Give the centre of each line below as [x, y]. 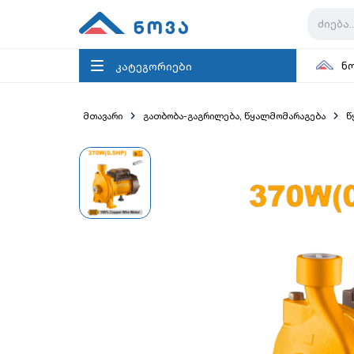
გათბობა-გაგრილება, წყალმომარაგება [234, 116]
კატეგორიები [154, 66]
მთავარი [103, 116]
